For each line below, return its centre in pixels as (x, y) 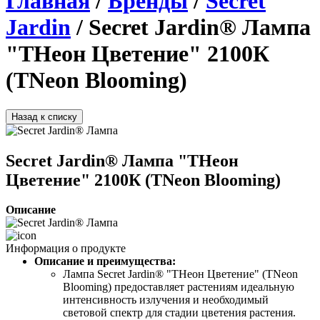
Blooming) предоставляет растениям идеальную (179, 287)
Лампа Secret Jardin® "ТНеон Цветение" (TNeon (180, 274)
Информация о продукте (66, 249)
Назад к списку (44, 116)
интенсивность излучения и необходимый (166, 300)
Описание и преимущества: (105, 261)
